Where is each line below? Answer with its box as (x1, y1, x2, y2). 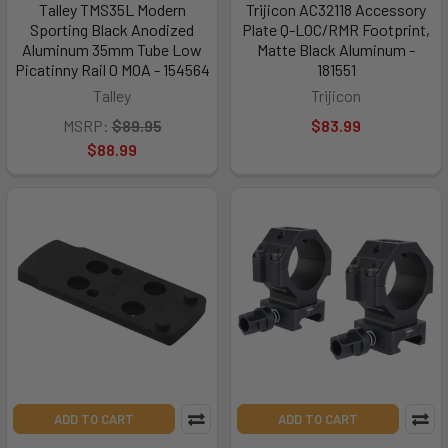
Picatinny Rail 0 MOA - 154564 (14, 60, 210, 79)
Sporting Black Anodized (30, 20, 194, 39)
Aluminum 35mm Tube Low (22, 40, 202, 59)
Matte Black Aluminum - (257, 40, 415, 59)
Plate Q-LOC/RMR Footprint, (242, 20, 430, 39)
